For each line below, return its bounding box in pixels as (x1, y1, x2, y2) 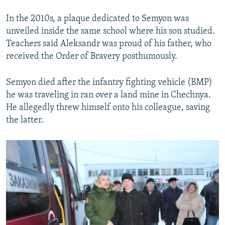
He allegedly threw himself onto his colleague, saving (6, 103, 210, 113)
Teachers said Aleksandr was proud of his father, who (6, 39, 211, 49)
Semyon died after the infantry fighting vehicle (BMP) (6, 78, 212, 88)
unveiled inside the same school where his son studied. (6, 27, 215, 37)
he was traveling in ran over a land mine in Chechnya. (6, 90, 211, 100)
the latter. (6, 116, 44, 126)
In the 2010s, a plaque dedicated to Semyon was (6, 14, 189, 24)
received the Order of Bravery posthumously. (6, 52, 177, 62)
